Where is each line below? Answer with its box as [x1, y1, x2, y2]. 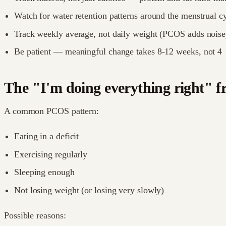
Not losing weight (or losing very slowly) [14, 185, 164, 195]
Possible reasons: [4, 210, 66, 220]
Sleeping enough [14, 167, 75, 178]
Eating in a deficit [14, 131, 79, 142]
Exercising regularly [14, 149, 88, 159]
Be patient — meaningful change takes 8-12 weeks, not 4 [14, 46, 222, 57]
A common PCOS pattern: [4, 106, 99, 117]
